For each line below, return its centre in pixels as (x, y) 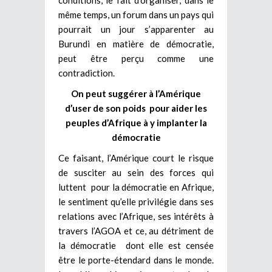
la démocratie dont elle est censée (136, 245)
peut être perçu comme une (136, 58)
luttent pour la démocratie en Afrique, (136, 187)
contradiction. (87, 73)
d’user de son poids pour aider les (136, 108)
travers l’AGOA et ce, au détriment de (136, 230)
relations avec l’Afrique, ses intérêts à (136, 216)
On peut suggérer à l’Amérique (136, 93)
